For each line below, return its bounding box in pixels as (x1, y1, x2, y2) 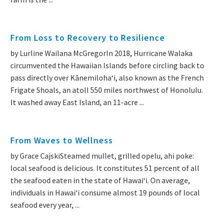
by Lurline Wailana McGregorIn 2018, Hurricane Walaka (10, 48, 192, 58)
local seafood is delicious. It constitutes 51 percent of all (10, 163, 199, 173)
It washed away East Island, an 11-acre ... (10, 97, 144, 108)
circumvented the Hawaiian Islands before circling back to (10, 60, 204, 71)
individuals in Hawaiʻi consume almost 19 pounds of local (10, 188, 200, 198)
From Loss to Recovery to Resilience (10, 32, 165, 44)
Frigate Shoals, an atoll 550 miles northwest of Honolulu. (10, 85, 203, 95)
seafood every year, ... (10, 200, 80, 210)
